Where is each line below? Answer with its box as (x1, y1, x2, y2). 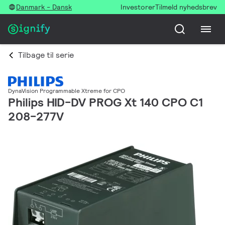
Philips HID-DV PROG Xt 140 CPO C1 (8, 94, 203, 110)
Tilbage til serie (18, 50, 74, 60)
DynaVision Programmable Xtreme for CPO (8, 87, 125, 95)
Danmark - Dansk (16, 3, 72, 12)
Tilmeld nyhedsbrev (155, 3, 217, 12)
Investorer (121, 3, 155, 12)
